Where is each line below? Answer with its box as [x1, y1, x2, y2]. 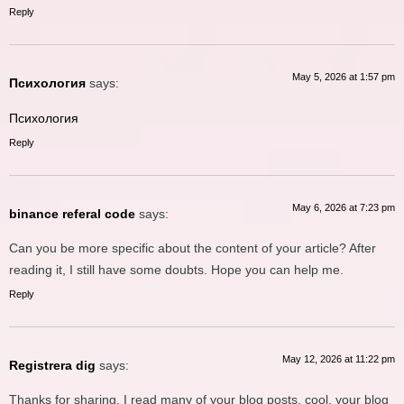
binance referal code [9, 206, 135, 221]
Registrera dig [9, 358, 96, 373]
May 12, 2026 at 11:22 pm [282, 353, 395, 365]
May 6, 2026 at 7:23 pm [292, 201, 395, 213]
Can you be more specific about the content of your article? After [9, 241, 376, 256]
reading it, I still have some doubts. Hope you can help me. [9, 262, 344, 278]
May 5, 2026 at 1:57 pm [292, 71, 395, 83]
